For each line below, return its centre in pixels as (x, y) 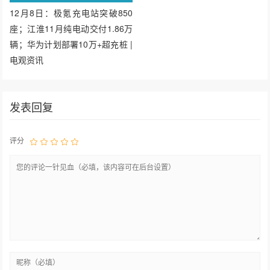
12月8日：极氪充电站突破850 (71, 13)
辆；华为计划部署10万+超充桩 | (71, 44)
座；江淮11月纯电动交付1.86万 (71, 29)
